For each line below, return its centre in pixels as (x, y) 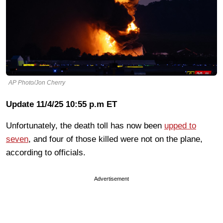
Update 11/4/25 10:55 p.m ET (61, 104)
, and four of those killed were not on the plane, (115, 139)
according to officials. (47, 152)
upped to (180, 125)
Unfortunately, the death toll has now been (85, 125)
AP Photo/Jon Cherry (37, 82)
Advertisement (111, 178)
